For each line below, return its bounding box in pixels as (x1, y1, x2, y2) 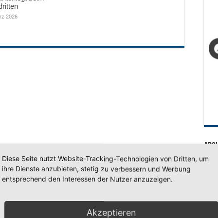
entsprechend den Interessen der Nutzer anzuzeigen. (2, 175, 173, 183)
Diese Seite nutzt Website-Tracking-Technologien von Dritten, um (2, 154, 209, 163)
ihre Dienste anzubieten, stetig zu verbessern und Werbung (2, 164, 191, 173)
